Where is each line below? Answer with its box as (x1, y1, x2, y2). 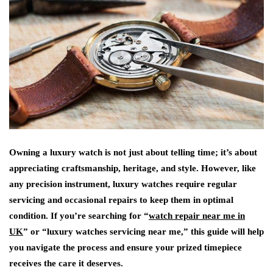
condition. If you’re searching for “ (9, 210, 149, 221)
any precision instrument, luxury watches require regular (9, 179, 237, 189)
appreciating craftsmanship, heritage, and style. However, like (9, 163, 256, 173)
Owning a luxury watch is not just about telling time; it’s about (9, 147, 257, 157)
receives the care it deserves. (9, 258, 123, 268)
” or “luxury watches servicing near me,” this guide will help (23, 226, 264, 236)
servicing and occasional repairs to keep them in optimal (9, 194, 233, 205)
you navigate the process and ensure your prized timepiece (9, 242, 242, 252)
